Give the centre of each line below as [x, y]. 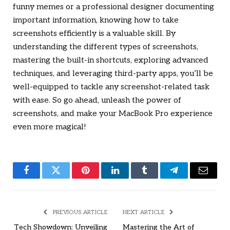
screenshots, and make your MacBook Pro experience [113, 114]
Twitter [69, 178]
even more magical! [49, 127]
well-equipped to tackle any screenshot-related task [111, 87]
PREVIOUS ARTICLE [79, 213]
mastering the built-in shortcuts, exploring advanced [111, 61]
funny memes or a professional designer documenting [113, 7]
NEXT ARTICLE [145, 213]
